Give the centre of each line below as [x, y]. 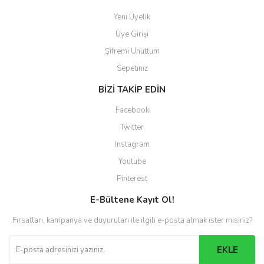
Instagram [132, 144]
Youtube [132, 161]
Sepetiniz [132, 68]
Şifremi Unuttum [132, 51]
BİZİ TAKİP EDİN [132, 90]
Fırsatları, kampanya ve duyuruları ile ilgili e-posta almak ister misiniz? [132, 220]
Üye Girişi [132, 34]
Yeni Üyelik [132, 17]
